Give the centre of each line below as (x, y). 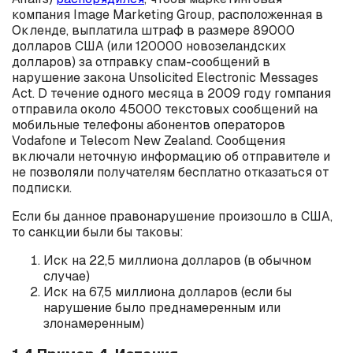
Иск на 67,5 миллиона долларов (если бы (167, 292)
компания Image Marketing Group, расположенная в (167, 15)
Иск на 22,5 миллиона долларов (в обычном (177, 261)
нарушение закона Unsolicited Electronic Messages (165, 78)
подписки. (42, 188)
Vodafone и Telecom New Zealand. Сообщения (149, 141)
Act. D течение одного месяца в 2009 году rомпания (171, 94)
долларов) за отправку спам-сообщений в (141, 62)
